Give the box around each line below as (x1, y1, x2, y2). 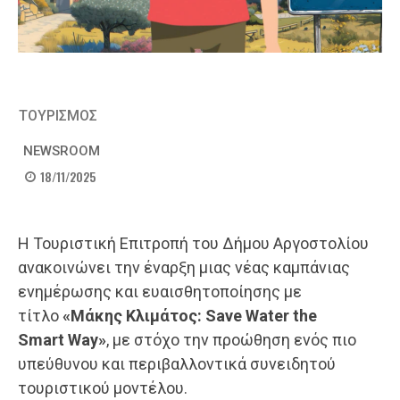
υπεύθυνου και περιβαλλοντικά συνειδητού (18, 354, 336, 374)
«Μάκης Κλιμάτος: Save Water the (62, 306, 317, 326)
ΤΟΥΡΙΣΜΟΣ (19, 107, 97, 124)
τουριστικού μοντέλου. (18, 379, 187, 398)
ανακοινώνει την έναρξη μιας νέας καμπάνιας (18, 258, 350, 278)
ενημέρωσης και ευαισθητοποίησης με (18, 282, 302, 302)
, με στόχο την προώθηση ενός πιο (106, 330, 356, 350)
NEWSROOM (23, 143, 100, 159)
